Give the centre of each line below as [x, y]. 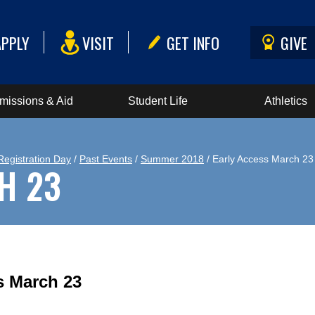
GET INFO [193, 42]
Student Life [157, 101]
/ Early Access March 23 [259, 159]
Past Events [106, 159]
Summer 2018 [172, 159]
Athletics [286, 101]
